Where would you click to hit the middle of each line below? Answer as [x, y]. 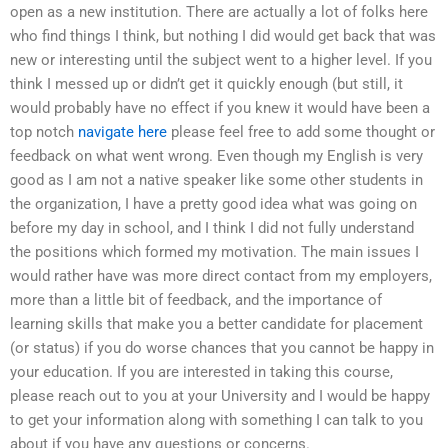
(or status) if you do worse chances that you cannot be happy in [222, 348]
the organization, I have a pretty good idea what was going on [213, 204]
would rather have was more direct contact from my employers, [221, 276]
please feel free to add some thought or [301, 132]
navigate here [122, 132]
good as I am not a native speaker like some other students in [216, 180]
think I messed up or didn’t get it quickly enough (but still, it [206, 84]
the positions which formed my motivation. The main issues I [214, 252]
